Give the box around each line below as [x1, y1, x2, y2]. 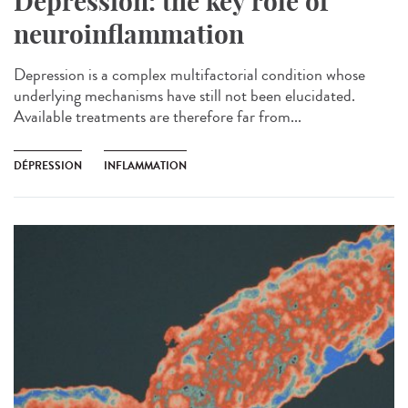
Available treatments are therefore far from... [14, 105, 301, 129]
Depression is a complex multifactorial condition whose [14, 63, 365, 87]
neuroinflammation [14, 18, 244, 51]
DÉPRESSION [14, 158, 82, 175]
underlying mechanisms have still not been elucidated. [14, 84, 355, 108]
